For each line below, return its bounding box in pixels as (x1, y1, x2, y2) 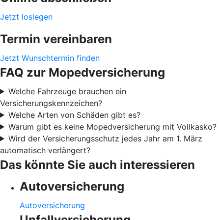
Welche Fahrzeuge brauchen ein (8, 86, 126, 96)
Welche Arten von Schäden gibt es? (8, 110, 140, 120)
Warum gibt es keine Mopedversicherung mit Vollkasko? (8, 121, 217, 132)
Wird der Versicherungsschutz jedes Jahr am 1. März (8, 133, 202, 143)
